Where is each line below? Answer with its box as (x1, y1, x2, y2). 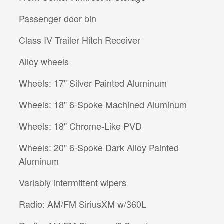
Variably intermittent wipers (19, 176, 126, 189)
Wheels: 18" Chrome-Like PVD (19, 119, 142, 133)
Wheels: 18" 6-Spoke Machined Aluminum (19, 98, 187, 111)
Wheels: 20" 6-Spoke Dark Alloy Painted (19, 141, 179, 154)
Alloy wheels (19, 55, 69, 68)
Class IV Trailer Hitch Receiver (19, 33, 140, 47)
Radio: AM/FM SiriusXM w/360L (19, 197, 146, 211)
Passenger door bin (19, 12, 96, 25)
